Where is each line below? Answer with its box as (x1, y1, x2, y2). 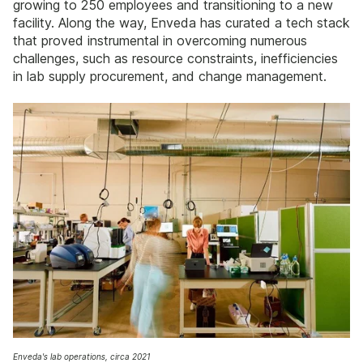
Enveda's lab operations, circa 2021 (13, 351, 151, 361)
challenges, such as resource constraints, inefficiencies (13, 49, 338, 66)
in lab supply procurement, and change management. (13, 67, 327, 84)
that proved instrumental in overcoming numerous (13, 32, 307, 49)
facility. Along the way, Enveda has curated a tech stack (13, 14, 350, 31)
